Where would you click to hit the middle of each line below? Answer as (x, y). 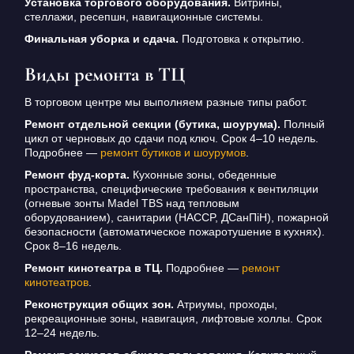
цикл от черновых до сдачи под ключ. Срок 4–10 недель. (171, 139)
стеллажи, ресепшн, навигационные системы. (143, 17)
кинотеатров (56, 282)
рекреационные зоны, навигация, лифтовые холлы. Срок (173, 319)
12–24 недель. (62, 333)
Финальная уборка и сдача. (101, 39)
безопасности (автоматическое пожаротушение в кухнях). (174, 232)
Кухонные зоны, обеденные (203, 175)
